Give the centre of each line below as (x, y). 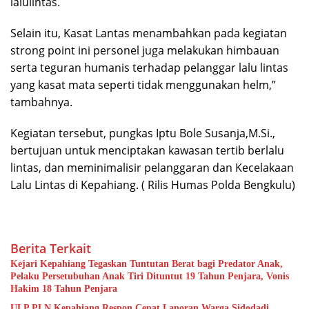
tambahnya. (41, 102)
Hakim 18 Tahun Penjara (64, 288)
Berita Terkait (51, 248)
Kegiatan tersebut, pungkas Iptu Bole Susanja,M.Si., (143, 133)
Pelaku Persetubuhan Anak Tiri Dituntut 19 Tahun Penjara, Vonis (150, 276)
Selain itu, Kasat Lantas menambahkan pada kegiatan (149, 33)
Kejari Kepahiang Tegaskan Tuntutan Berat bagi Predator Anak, (147, 263)
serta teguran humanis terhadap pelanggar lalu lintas (149, 67)
